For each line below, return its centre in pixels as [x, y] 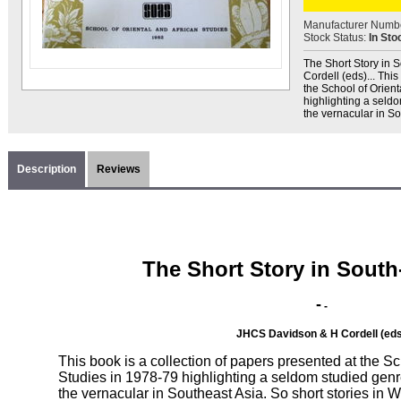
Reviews [119, 169]
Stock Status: [336, 38]
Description [47, 169]
